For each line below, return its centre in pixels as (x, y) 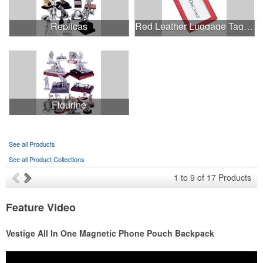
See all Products (32, 144)
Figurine (69, 105)
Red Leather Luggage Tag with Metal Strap (249, 26)
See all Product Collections (47, 159)
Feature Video (41, 207)
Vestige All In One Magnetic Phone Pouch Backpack (110, 233)
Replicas (69, 26)
